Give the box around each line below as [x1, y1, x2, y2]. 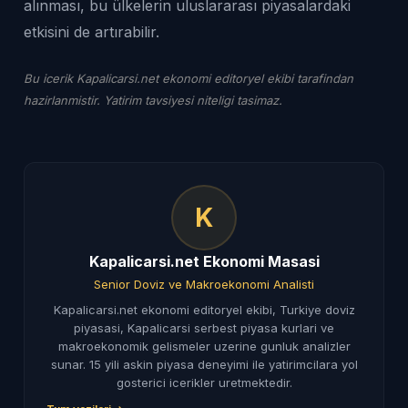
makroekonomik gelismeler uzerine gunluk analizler [57, 338, 351, 353]
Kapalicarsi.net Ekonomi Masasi [88, 251, 320, 270]
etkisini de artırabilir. [24, 22, 159, 41]
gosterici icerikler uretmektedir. [116, 374, 292, 390]
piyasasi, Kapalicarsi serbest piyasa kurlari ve [74, 320, 334, 335]
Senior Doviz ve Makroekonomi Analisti [94, 276, 314, 291]
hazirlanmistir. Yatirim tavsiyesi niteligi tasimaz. [24, 92, 282, 107]
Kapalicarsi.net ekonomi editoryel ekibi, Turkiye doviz [53, 301, 355, 317]
